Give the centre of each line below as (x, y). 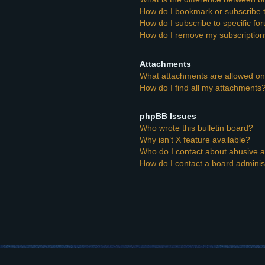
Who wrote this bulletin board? (197, 128)
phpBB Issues (168, 116)
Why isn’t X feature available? (195, 140)
